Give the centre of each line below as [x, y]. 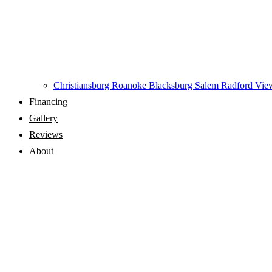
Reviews [46, 134]
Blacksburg [172, 85]
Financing [48, 102]
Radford [238, 85]
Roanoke [130, 85]
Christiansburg [83, 85]
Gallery [43, 118]
